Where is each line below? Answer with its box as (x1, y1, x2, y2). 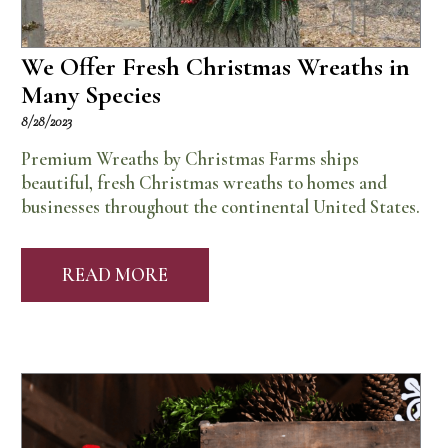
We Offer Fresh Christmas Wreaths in (21, 51, 411, 83)
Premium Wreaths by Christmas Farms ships (21, 147, 360, 170)
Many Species (21, 79, 162, 111)
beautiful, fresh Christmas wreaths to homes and (21, 171, 388, 194)
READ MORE (62, 263, 169, 286)
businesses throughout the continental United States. (21, 195, 421, 218)
